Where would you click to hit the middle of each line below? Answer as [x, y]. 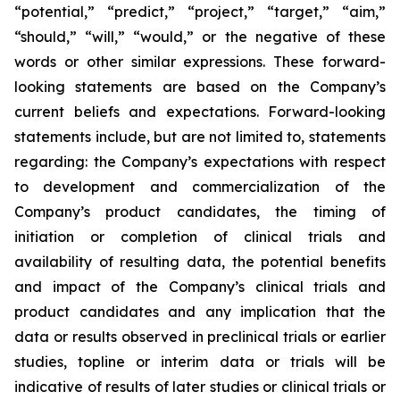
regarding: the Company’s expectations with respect [200, 162]
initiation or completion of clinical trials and [200, 237]
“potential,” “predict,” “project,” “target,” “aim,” [200, 12]
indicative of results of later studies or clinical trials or [200, 387]
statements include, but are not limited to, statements [200, 137]
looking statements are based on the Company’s [200, 87]
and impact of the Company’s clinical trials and [200, 287]
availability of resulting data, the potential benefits [200, 262]
